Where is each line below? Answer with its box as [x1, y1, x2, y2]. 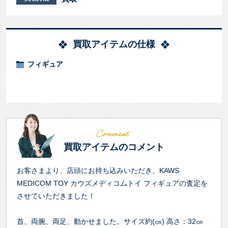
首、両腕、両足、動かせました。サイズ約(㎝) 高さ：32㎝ [17, 217, 203, 226]
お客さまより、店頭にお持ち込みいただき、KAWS [17, 166, 179, 175]
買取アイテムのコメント [64, 142, 164, 153]
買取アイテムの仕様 [73, 39, 155, 50]
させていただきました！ [17, 192, 95, 201]
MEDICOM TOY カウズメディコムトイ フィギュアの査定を [17, 179, 208, 188]
